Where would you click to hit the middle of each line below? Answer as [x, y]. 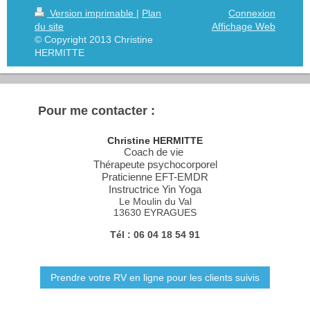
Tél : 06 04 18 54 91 [155, 234]
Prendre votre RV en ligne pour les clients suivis [155, 277]
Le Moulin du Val [155, 201]
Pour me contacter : [86, 110]
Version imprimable [92, 13]
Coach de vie [155, 152]
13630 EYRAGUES [155, 212]
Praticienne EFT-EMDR [155, 176]
